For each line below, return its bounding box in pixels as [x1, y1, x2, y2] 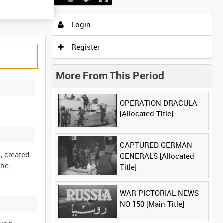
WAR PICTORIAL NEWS [119, 188, 199, 198]
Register [69, 42, 100, 52]
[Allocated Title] [119, 108, 173, 118]
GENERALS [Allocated [119, 151, 194, 161]
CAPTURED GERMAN [119, 140, 192, 150]
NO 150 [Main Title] [119, 199, 184, 209]
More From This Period [56, 70, 165, 82]
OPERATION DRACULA [119, 97, 197, 108]
